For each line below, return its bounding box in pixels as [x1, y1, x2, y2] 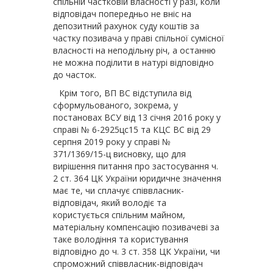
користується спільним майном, [53, 209, 185, 221]
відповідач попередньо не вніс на [53, 8, 191, 19]
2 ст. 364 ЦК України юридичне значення [53, 172, 221, 184]
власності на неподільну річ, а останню [53, 44, 216, 56]
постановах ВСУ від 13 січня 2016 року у [53, 112, 221, 123]
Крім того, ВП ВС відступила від [59, 87, 191, 99]
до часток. [53, 69, 96, 80]
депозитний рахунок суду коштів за [53, 20, 199, 32]
